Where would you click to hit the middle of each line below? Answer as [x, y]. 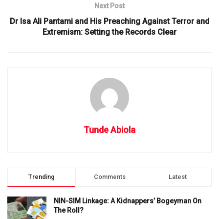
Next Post [109, 6]
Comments [109, 176]
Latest [177, 176]
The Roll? [69, 210]
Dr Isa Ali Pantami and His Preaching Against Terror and [109, 21]
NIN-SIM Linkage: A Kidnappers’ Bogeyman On [128, 201]
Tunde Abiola [109, 130]
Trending [42, 176]
